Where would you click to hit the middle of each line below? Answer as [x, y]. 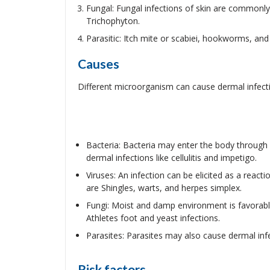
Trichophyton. [113, 21]
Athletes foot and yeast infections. [153, 218]
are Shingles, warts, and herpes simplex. [164, 188]
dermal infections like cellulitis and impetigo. [171, 158]
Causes [98, 64]
